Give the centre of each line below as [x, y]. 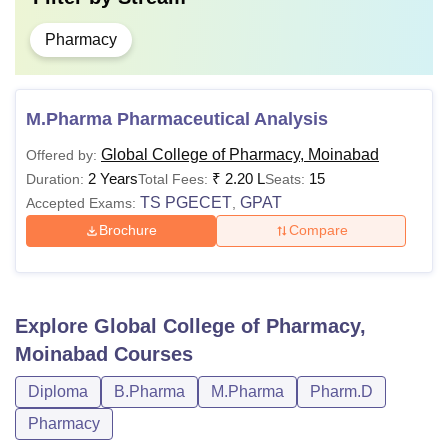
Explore [54, 325]
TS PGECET [186, 202]
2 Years [113, 178]
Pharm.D [341, 391]
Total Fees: [173, 178]
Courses [150, 353]
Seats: [287, 178]
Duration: [55, 178]
